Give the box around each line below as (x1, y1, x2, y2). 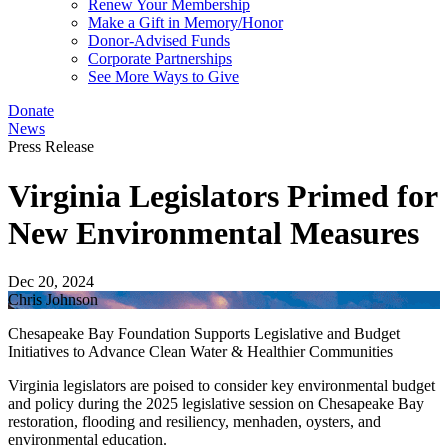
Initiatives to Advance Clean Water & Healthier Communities (8, 343, 393, 361)
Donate (8, 102, 54, 120)
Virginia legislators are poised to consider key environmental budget (8, 377, 435, 395)
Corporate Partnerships (88, 50, 232, 68)
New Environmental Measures (8, 214, 419, 251)
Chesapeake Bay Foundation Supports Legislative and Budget (8, 325, 400, 343)
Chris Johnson (8, 291, 98, 309)
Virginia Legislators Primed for (8, 177, 437, 214)
